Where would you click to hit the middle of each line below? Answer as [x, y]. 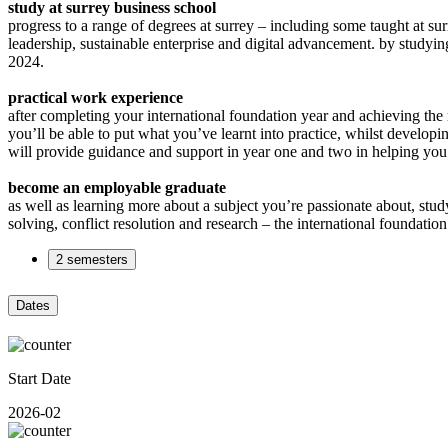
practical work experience [95, 97]
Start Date [39, 379]
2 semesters [92, 259]
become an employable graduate [117, 187]
